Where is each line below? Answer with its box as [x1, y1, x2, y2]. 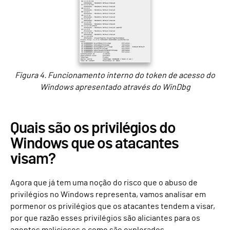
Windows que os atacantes [10, 136, 179, 152]
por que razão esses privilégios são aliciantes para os [10, 214, 200, 223]
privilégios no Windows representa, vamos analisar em [10, 190, 206, 199]
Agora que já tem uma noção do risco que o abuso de [10, 179, 198, 187]
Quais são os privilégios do [10, 121, 176, 137]
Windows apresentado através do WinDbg [40, 83, 190, 92]
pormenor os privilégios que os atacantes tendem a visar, [10, 202, 215, 211]
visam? [10, 151, 55, 167]
